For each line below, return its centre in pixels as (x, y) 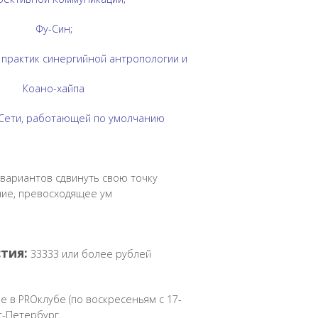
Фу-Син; (54, 29)
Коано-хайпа (54, 88)
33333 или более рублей (89, 254)
